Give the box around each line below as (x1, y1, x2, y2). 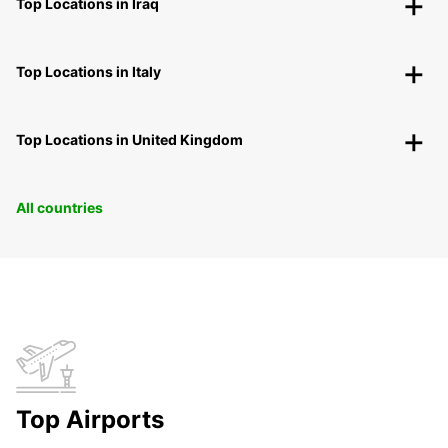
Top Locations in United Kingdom (16, 131, 243, 149)
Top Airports (16, 405, 164, 435)
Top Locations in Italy (16, 63, 161, 81)
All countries (16, 199, 103, 217)
